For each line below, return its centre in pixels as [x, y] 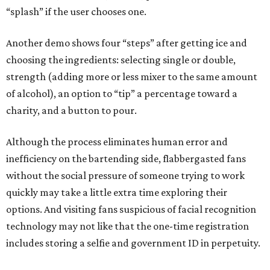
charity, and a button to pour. [71, 110]
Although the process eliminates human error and [117, 142]
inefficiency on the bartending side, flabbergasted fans [126, 159]
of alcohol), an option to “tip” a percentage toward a [122, 93]
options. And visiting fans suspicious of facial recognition [131, 209]
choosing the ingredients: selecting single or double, [121, 60]
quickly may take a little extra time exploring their [117, 192]
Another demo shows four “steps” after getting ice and [127, 43]
